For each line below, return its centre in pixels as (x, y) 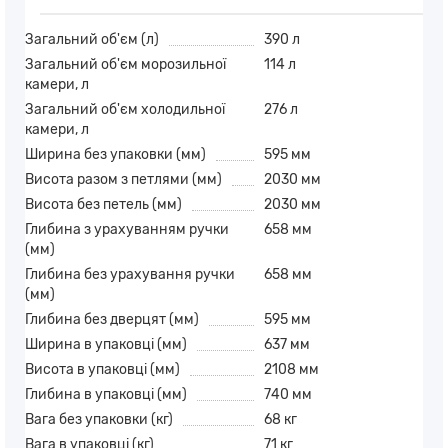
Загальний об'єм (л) (92, 40)
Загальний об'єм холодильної (125, 110)
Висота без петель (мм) (103, 205)
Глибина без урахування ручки (130, 275)
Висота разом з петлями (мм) (123, 180)
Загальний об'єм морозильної (125, 65)
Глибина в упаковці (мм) (106, 395)
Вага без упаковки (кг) (99, 420)
